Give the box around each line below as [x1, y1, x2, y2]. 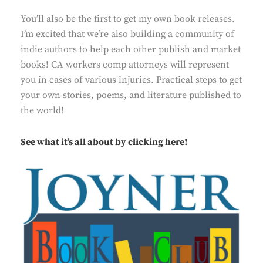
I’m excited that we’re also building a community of [21, 28, 234, 40]
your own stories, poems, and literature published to [21, 89, 241, 101]
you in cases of [21, 74, 85, 86]
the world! [21, 104, 64, 116]
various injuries [85, 74, 151, 86]
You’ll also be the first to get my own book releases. [21, 13, 235, 25]
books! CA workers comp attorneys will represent [21, 59, 229, 70]
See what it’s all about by [21, 136, 126, 148]
